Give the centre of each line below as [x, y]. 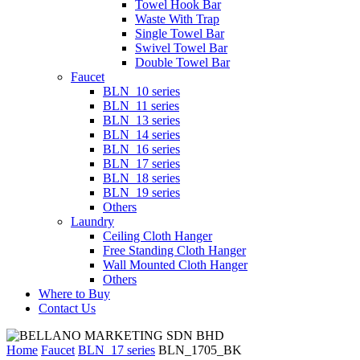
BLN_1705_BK [200, 350]
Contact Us [67, 308]
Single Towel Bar [180, 33]
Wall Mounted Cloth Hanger [175, 265]
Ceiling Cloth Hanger [157, 236]
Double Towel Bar [182, 62]
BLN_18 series [141, 178]
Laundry [92, 221]
